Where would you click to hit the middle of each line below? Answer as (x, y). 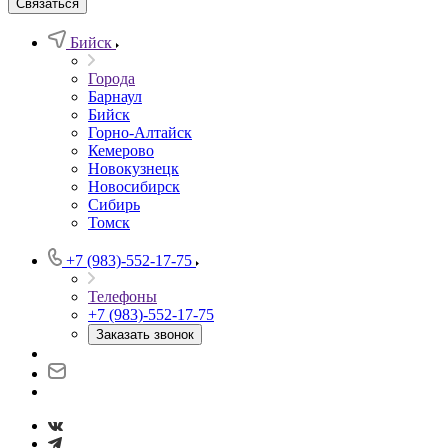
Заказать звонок (145, 334)
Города (111, 78)
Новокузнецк (133, 168)
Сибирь (114, 204)
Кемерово (121, 150)
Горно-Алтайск (140, 132)
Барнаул (115, 96)
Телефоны (122, 296)
